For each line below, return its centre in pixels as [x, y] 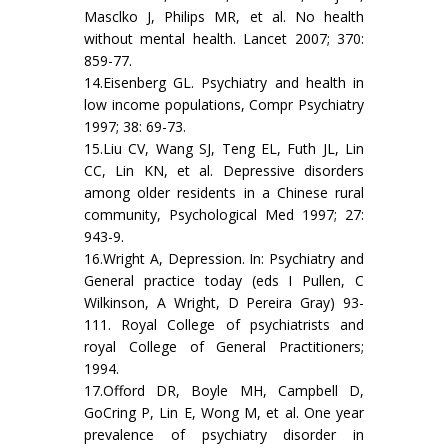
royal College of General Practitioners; [224, 347]
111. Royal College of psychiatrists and [224, 325]
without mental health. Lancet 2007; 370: [224, 39]
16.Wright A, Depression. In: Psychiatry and [224, 259]
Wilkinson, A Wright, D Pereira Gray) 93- [224, 303]
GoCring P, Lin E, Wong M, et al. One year [224, 413]
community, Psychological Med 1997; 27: [224, 215]
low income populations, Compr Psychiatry [224, 105]
